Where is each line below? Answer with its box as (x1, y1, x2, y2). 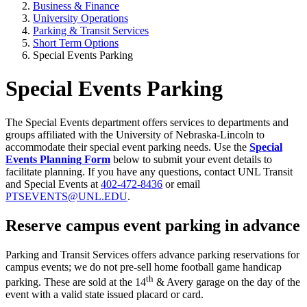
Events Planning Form (5, 153, 110, 165)
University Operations (33, 12, 128, 24)
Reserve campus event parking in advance (5, 216, 300, 234)
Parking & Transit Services (33, 25, 149, 36)
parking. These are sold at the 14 (5, 276, 146, 288)
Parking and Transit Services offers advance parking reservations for (5, 248, 299, 260)
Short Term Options (33, 37, 119, 49)
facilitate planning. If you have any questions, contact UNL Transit (5, 165, 293, 177)
